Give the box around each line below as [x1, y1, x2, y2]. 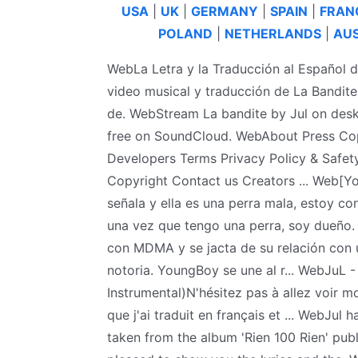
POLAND [158, 25, 213, 42]
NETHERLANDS [225, 25, 321, 42]
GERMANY [190, 2, 258, 19]
